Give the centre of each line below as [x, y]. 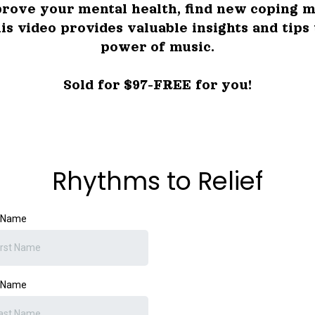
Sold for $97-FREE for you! [157, 85]
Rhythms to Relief [157, 181]
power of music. [157, 47]
